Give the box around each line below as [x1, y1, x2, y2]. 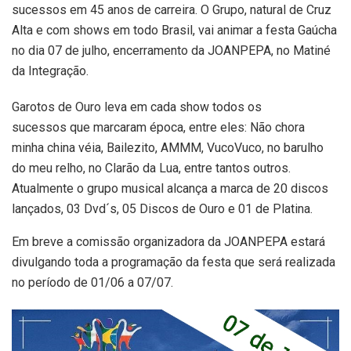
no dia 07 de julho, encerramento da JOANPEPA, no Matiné [12, 42, 331, 58]
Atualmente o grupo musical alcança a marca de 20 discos [12, 180, 328, 196]
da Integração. [12, 63, 89, 78]
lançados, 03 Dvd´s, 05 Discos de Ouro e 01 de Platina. [12, 201, 313, 216]
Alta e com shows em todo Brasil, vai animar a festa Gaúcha [12, 22, 337, 38]
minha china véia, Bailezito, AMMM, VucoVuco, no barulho [12, 139, 324, 155]
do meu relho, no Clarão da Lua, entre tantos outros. [12, 160, 291, 175]
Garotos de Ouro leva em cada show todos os [12, 99, 262, 114]
